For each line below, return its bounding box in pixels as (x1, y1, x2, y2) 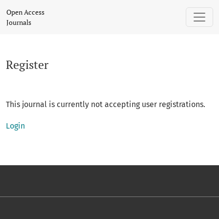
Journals (6, 18, 31, 27)
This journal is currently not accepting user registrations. (6, 100, 205, 109)
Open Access (6, 7, 44, 17)
